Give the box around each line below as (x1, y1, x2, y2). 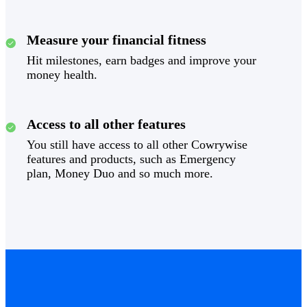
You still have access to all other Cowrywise (27, 138, 247, 152)
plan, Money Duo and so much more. (27, 167, 213, 181)
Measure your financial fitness (27, 32, 206, 48)
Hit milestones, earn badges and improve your (27, 53, 256, 68)
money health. (27, 68, 97, 82)
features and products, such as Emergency (27, 152, 236, 167)
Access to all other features (27, 116, 186, 132)
